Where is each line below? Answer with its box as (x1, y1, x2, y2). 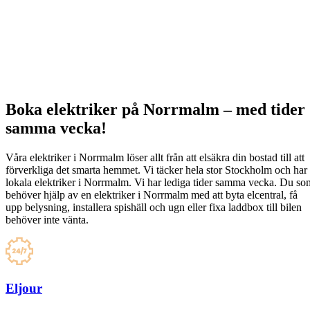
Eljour (6, 280, 42, 295)
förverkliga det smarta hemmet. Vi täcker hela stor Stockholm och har (6, 163, 307, 176)
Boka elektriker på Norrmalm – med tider (6, 100, 305, 118)
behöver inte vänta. (6, 213, 89, 226)
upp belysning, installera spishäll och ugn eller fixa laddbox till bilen (6, 201, 302, 213)
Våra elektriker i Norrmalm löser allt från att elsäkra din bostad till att (6, 151, 304, 163)
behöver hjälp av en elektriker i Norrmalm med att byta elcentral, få (6, 188, 298, 201)
